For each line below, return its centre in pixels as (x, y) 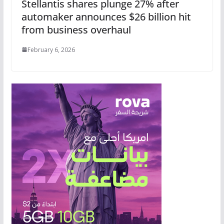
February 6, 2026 (51, 49)
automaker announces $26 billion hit (106, 16)
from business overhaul (76, 29)
